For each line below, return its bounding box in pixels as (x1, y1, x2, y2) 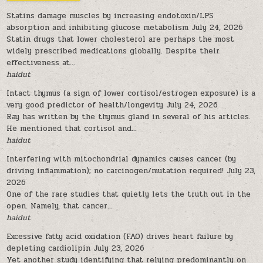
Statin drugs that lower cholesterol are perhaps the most (6, 33, 235, 45)
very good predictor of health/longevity (6, 99, 164, 111)
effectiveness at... (6, 57, 76, 69)
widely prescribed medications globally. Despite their (6, 45, 220, 57)
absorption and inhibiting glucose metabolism (6, 22, 189, 33)
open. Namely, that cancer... (6, 200, 113, 212)
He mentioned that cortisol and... (6, 123, 137, 134)
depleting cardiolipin (6, 242, 91, 254)
